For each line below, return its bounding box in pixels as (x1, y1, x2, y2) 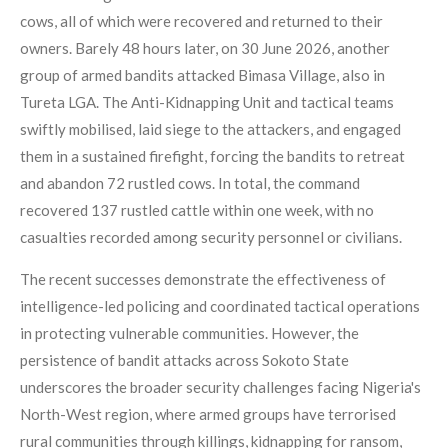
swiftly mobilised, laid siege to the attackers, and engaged (20, 120, 401, 139)
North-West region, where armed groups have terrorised (20, 405, 396, 424)
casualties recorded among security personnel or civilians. (20, 228, 402, 247)
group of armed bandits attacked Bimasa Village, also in (20, 66, 385, 85)
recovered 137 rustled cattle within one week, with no (20, 201, 374, 220)
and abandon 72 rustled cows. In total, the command (20, 174, 360, 193)
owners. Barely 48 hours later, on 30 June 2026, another (20, 39, 390, 58)
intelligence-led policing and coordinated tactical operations (20, 297, 420, 316)
